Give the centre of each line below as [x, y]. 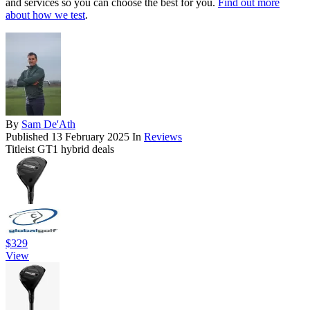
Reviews [163, 137]
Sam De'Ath [48, 125]
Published [28, 137]
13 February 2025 [90, 137]
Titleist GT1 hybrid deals [60, 149]
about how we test [45, 15]
